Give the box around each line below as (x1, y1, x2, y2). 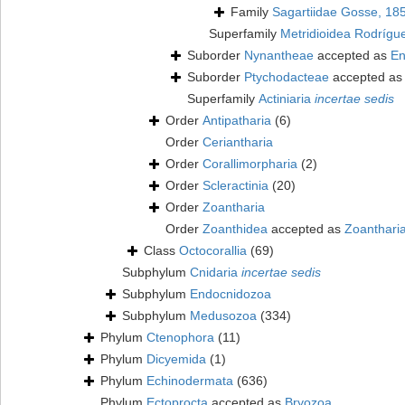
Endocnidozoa (190, 287, 271, 302)
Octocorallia (179, 243, 247, 259)
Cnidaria (190, 265, 241, 280)
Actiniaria (259, 91, 315, 107)
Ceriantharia (202, 135, 273, 150)
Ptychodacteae (244, 70, 329, 85)
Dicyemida (146, 352, 206, 367)
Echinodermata (146, 373, 233, 389)
